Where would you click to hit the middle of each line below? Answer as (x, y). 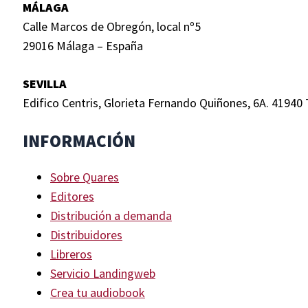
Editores (72, 196)
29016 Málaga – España (83, 46)
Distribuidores (86, 235)
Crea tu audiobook (98, 293)
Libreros (71, 254)
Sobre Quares (85, 177)
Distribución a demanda (111, 216)
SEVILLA (45, 84)
